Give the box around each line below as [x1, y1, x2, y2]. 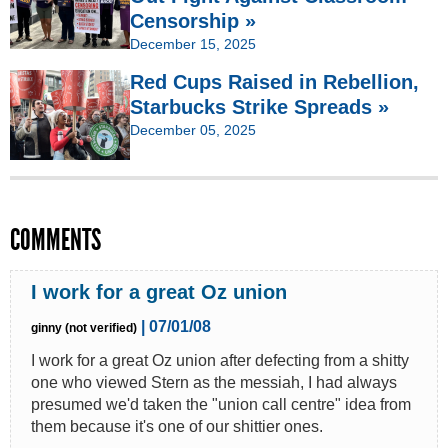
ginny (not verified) [31, 320, 137, 335]
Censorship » [130, 9, 256, 32]
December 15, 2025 [130, 35, 256, 52]
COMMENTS [10, 221, 101, 258]
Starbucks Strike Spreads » [130, 95, 389, 118]
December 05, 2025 [130, 121, 256, 138]
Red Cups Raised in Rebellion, [130, 70, 419, 93]
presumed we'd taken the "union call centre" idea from [31, 395, 411, 413]
